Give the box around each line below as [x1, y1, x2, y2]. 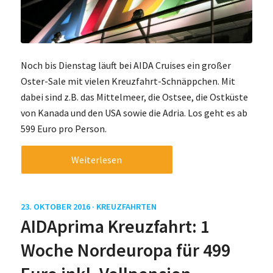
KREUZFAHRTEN [96, 200, 157, 212]
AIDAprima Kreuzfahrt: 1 [20, 214, 210, 238]
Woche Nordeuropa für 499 [20, 238, 230, 261]
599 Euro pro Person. [20, 122, 107, 135]
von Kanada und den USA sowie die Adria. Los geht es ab [20, 107, 247, 119]
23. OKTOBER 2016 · [20, 200, 96, 212]
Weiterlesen [71, 153, 122, 166]
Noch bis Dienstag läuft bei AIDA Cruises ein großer [20, 59, 231, 72]
